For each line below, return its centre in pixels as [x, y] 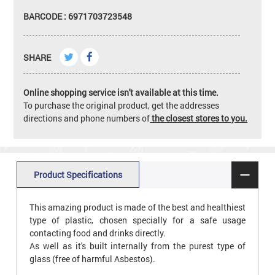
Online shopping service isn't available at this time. [121, 92]
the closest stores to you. [199, 118]
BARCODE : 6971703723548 [78, 16]
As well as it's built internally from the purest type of [137, 246]
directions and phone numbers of [87, 118]
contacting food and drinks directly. [97, 233]
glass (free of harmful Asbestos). [92, 258]
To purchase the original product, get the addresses [122, 105]
